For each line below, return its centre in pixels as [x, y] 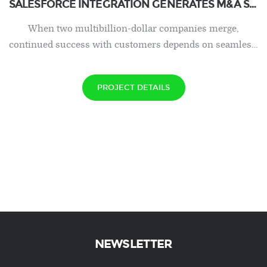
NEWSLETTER [133, 244]
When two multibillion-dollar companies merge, [133, 29]
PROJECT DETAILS [133, 87]
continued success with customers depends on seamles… [133, 45]
